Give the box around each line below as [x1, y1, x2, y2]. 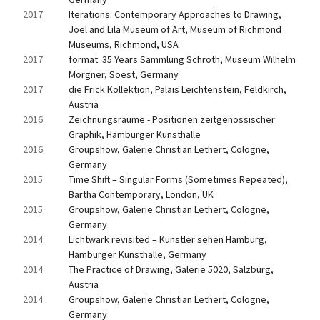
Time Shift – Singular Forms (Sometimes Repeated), [69, 173, 288, 186]
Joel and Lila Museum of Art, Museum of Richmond [69, 23, 281, 36]
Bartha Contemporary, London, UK [69, 188, 214, 201]
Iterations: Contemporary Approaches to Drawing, [69, 8, 281, 21]
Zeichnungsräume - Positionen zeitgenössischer [69, 113, 275, 126]
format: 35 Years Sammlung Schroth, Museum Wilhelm [69, 53, 296, 66]
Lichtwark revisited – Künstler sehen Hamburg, [69, 233, 267, 246]
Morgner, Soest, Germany [69, 68, 179, 81]
